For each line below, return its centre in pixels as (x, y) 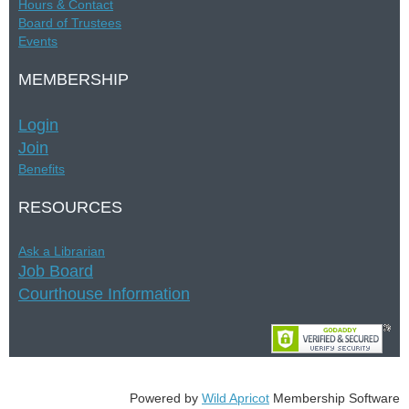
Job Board (56, 271)
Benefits (42, 168)
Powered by (166, 398)
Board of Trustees (70, 22)
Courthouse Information (104, 294)
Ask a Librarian (62, 251)
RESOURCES (70, 207)
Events (38, 41)
